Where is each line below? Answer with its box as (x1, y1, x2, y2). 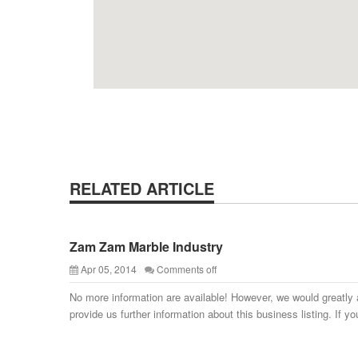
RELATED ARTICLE (70, 177, 214, 200)
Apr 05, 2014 (81, 262, 137, 276)
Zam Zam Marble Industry (70, 237, 223, 256)
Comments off (157, 262, 217, 276)
